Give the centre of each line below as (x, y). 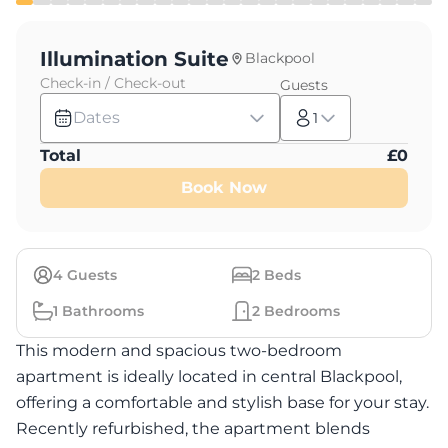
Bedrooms (300, 311)
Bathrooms (101, 311)
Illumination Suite (134, 59)
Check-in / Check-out (113, 83)
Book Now (224, 188)
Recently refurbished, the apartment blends (193, 429)
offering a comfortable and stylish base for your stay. (222, 403)
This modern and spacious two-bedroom (179, 351)
